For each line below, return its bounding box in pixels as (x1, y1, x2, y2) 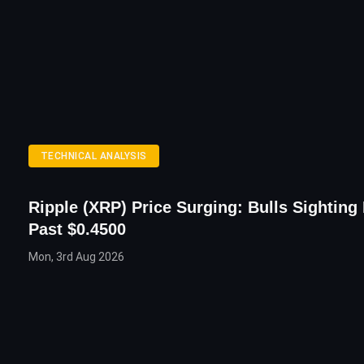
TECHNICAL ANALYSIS (41, 149, 147, 162)
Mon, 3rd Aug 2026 (28, 249, 124, 263)
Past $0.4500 (28, 219, 126, 238)
